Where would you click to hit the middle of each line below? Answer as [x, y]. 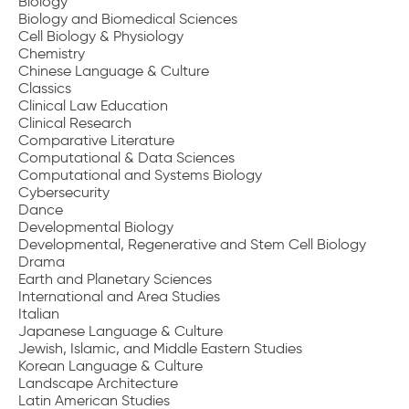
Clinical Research [75, 123]
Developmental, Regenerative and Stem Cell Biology [192, 244]
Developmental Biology [96, 227]
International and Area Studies [119, 296]
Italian [39, 314]
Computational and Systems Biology [140, 175]
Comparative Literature [96, 140]
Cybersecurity [64, 192]
